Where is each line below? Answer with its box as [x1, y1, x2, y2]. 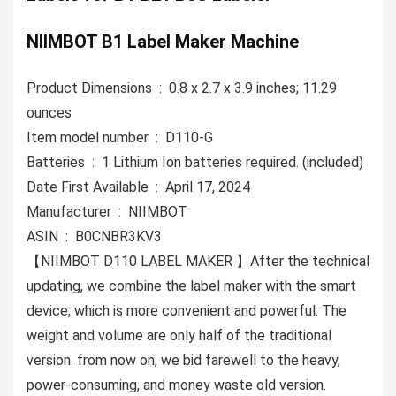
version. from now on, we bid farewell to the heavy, [27, 351, 340, 369]
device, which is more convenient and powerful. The [27, 301, 346, 319]
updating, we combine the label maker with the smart [27, 277, 356, 294]
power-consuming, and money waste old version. [27, 376, 326, 393]
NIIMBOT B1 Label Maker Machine [27, 30, 299, 52]
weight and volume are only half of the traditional [27, 326, 331, 344]
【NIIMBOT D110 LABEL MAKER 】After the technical [27, 252, 369, 270]
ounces [27, 103, 72, 121]
